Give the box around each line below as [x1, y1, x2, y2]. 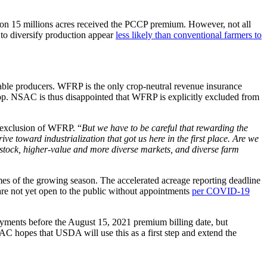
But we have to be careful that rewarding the [82, 122, 248, 133]
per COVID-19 [192, 185, 250, 196]
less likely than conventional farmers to [116, 29, 262, 40]
